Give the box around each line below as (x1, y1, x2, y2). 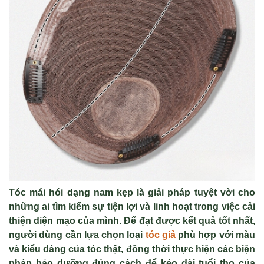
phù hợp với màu (175, 230, 256, 240)
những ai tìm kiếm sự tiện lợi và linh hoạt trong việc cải (9, 202, 255, 212)
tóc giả (145, 230, 176, 240)
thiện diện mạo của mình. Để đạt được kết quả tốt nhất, (9, 216, 255, 226)
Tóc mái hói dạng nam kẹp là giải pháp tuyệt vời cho (9, 187, 255, 197)
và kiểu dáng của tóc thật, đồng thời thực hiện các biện (9, 244, 255, 254)
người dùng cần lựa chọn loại (9, 230, 146, 240)
